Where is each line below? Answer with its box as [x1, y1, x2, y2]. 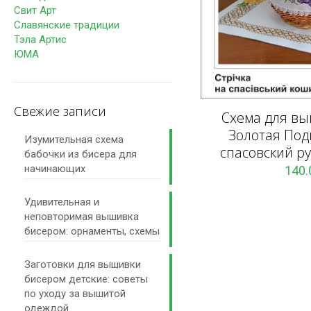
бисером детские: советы [24, 273, 148, 285]
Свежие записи [14, 103, 106, 119]
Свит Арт [14, 4, 56, 17]
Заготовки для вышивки [24, 258, 141, 271]
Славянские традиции [14, 19, 119, 31]
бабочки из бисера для [24, 148, 137, 160]
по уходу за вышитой [24, 287, 126, 300]
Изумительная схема [24, 133, 124, 146]
